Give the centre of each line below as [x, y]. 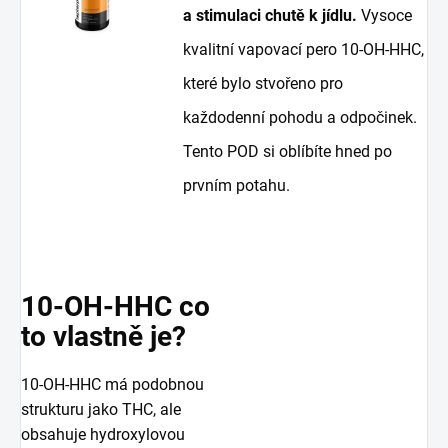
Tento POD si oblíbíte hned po [288, 151]
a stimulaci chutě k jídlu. [270, 15]
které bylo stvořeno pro [263, 83]
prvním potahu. [241, 185]
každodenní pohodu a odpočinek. [300, 117]
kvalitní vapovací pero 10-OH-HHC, [304, 49]
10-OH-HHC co [115, 306]
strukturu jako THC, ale [101, 409]
